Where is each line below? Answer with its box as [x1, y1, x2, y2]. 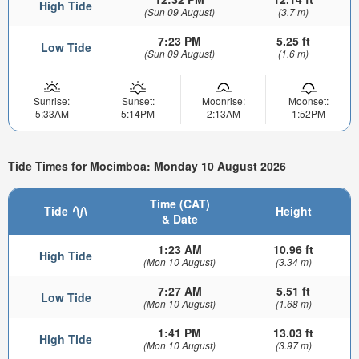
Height [275, 202, 312, 219]
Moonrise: [201, 94, 245, 108]
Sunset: [121, 94, 155, 108]
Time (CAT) [149, 195, 210, 212]
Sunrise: [34, 94, 70, 108]
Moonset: [288, 94, 329, 108]
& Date [161, 210, 198, 227]
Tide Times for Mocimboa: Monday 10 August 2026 [8, 158, 286, 175]
